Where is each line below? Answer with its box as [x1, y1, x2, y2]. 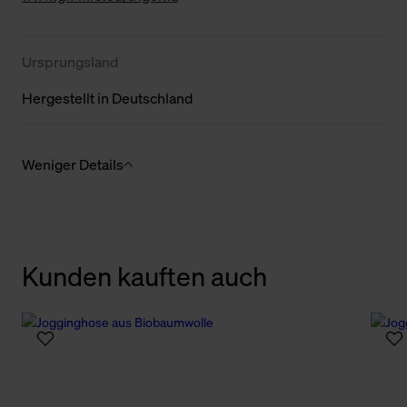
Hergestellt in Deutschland [22, 87, 193, 108]
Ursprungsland [22, 51, 118, 72]
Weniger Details [22, 154, 124, 174]
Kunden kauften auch [22, 258, 267, 293]
